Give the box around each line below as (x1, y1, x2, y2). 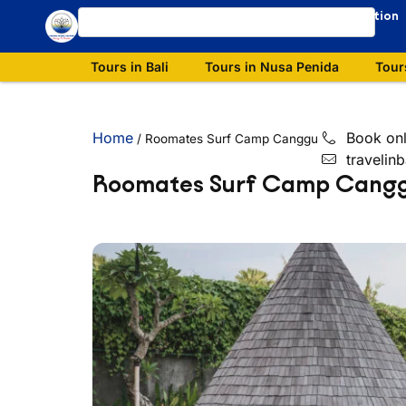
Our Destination (298, 8, 399, 24)
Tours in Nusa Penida (205, 59, 339, 74)
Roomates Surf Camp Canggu (145, 131, 318, 146)
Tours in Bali (91, 59, 169, 74)
